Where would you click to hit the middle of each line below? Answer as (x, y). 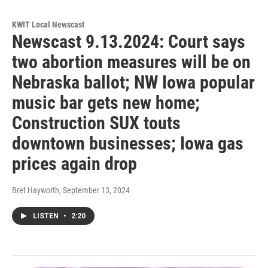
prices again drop (74, 163)
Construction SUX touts (96, 123)
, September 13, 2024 (95, 190)
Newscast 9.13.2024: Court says (129, 41)
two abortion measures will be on (131, 62)
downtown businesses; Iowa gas (128, 143)
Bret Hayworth (36, 190)
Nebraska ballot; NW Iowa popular (133, 82)
